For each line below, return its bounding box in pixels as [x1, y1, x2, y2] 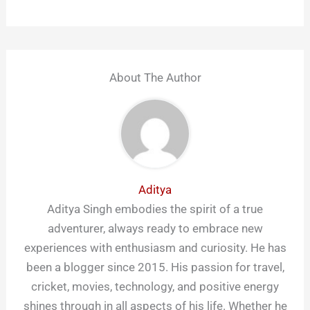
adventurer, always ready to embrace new [47, 221, 263, 235]
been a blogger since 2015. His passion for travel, [26, 259, 284, 274]
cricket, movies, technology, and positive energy [31, 279, 279, 293]
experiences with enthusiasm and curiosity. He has [24, 240, 286, 255]
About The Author [109, 70, 201, 84]
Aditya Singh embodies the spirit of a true [47, 201, 263, 216]
